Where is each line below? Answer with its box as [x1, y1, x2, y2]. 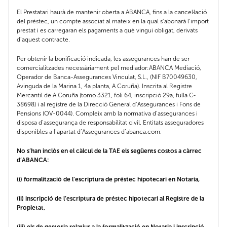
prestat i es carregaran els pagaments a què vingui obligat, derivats [17, 27, 198, 34]
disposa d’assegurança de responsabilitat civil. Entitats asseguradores [17, 119, 204, 127]
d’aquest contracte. [17, 36, 70, 44]
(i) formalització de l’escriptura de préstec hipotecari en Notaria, [17, 176, 200, 183]
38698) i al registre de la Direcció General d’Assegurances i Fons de [17, 101, 201, 108]
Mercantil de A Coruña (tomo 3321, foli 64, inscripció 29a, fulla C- [17, 92, 196, 99]
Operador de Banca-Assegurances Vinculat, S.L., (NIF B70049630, [17, 73, 197, 81]
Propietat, [17, 204, 45, 212]
